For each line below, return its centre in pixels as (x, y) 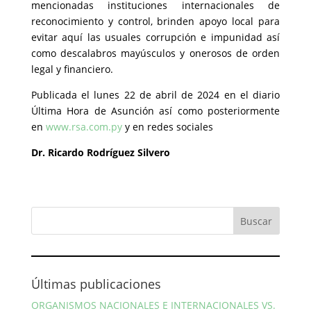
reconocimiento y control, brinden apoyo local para (155, 21)
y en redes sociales (167, 127)
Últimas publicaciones (96, 284)
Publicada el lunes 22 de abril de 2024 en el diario (155, 95)
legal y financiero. (72, 69)
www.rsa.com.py (84, 127)
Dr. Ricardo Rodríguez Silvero (100, 152)
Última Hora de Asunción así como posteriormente (155, 111)
